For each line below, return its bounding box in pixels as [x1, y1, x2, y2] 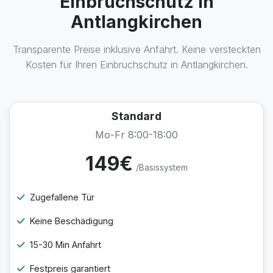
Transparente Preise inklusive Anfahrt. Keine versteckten [12, 43, 261, 55]
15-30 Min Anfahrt [30, 239, 101, 250]
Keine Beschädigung [30, 216, 113, 226]
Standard [112, 110, 161, 122]
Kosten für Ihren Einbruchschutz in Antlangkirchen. [25, 58, 248, 71]
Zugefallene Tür [30, 192, 94, 202]
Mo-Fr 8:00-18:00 [95, 129, 178, 141]
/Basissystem [136, 162, 188, 172]
